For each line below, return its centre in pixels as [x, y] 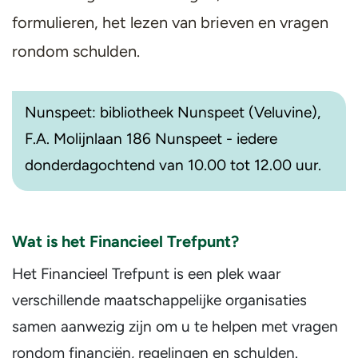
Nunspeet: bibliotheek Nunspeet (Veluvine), [173, 112]
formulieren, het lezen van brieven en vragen [170, 22]
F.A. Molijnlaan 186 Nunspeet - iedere [151, 139]
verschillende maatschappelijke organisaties [159, 300]
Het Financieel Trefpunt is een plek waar [146, 274]
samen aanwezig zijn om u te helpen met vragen [175, 326]
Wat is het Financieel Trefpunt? [125, 241]
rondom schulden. [76, 51]
